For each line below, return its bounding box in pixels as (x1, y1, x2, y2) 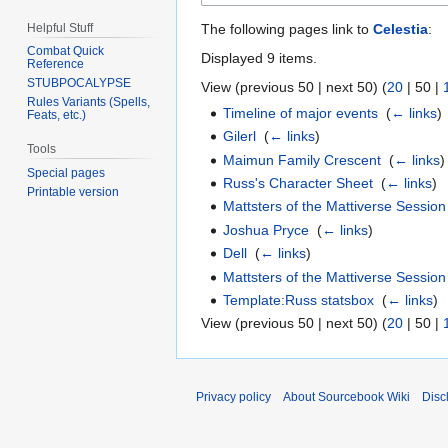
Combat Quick (27, 44, 105, 59)
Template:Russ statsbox (223, 291, 375, 308)
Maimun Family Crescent (223, 151, 382, 168)
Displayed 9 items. (201, 49, 317, 66)
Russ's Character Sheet (223, 175, 374, 191)
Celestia (373, 20, 428, 37)
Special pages (27, 166, 106, 181)
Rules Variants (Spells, (27, 95, 151, 110)
